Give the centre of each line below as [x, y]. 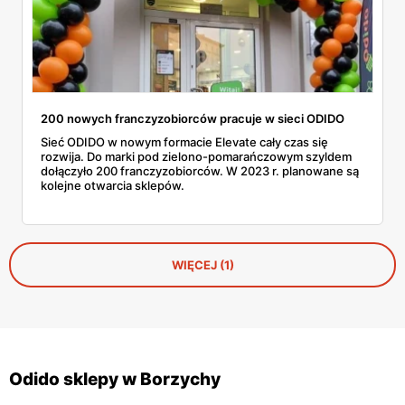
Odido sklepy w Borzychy [115, 380]
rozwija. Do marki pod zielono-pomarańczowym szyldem [196, 157]
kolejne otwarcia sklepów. [113, 186]
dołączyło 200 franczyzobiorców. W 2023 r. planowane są [200, 171]
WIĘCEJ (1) [202, 265]
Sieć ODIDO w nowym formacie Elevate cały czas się [184, 142]
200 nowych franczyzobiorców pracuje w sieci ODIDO [193, 119]
